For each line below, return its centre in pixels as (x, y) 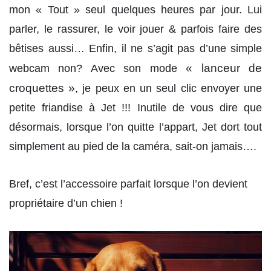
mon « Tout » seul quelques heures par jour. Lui (135, 10)
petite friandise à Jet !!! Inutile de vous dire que (135, 108)
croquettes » (42, 88)
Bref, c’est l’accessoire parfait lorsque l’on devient (128, 184)
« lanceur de (224, 68)
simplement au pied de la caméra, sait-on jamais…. (133, 147)
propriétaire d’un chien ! (66, 203)
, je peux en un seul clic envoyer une (169, 89)
